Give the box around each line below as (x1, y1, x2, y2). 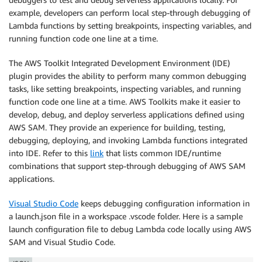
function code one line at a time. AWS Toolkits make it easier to (9, 96, 240, 106)
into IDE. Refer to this (9, 147, 90, 158)
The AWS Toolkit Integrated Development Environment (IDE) (9, 57, 230, 68)
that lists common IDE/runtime (104, 147, 221, 158)
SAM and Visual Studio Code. (9, 236, 115, 247)
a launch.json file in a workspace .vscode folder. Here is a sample (9, 211, 243, 221)
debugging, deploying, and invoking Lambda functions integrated (9, 135, 247, 145)
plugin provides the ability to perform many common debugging (9, 70, 246, 81)
